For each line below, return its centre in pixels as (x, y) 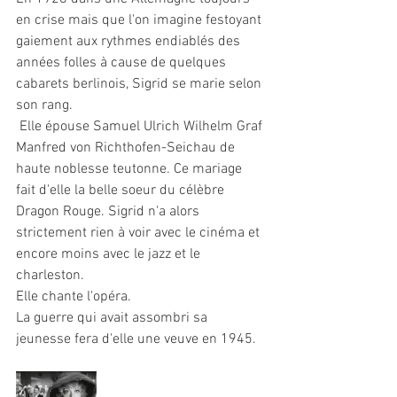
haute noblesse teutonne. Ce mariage (131, 170)
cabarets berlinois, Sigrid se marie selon (140, 85)
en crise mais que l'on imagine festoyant (140, 21)
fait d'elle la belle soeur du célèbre (122, 191)
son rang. (44, 106)
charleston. (52, 276)
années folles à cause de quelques (123, 63)
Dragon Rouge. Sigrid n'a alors (109, 212)
